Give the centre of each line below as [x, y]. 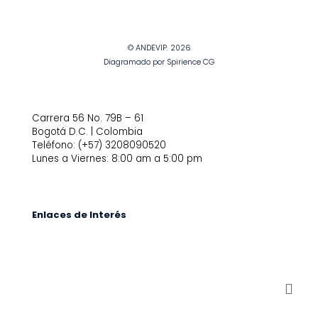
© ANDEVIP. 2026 [159, 48]
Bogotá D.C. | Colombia [87, 132]
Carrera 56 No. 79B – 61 [88, 118]
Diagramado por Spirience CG [159, 62]
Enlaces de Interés [79, 215]
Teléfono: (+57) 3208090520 [99, 145]
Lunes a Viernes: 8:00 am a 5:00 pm [117, 159]
